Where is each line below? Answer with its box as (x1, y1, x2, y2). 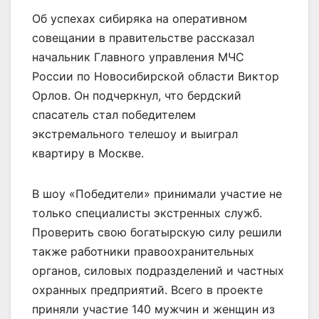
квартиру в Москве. (32, 145, 144, 160)
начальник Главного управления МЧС (32, 49, 244, 64)
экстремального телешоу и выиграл (32, 126, 238, 141)
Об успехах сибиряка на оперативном (32, 11, 247, 26)
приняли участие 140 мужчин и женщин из (32, 301, 275, 316)
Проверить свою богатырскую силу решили (32, 224, 282, 239)
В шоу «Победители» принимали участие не (32, 186, 282, 201)
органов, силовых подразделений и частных (32, 263, 284, 278)
